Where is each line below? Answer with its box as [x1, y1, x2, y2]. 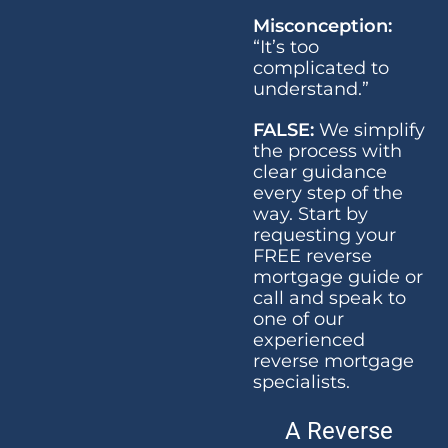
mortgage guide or [252, 265, 423, 288]
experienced [252, 328, 365, 351]
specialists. [252, 370, 350, 393]
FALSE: [252, 118, 314, 141]
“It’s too [252, 35, 319, 58]
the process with [252, 139, 402, 162]
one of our [252, 307, 344, 330]
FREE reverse [252, 244, 372, 267]
